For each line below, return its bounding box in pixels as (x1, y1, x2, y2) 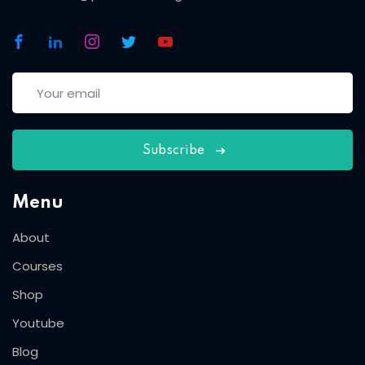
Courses (12, 257, 63, 275)
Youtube (12, 314, 64, 332)
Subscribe (143, 144, 204, 158)
